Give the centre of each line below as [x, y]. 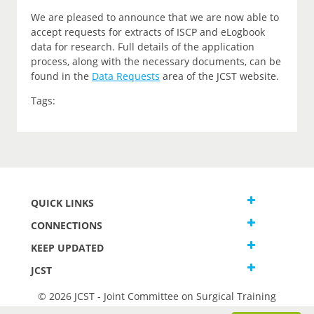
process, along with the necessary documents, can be [156, 62]
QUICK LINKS [62, 203]
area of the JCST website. [221, 76]
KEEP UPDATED [67, 248]
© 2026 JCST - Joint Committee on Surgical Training [157, 296]
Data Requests [126, 76]
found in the [61, 76]
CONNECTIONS [67, 226]
